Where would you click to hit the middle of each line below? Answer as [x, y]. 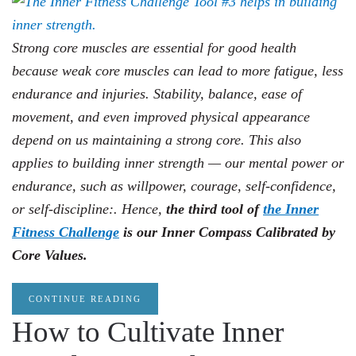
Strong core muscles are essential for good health [154, 48]
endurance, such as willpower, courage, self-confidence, [174, 186]
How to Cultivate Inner [148, 332]
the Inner [291, 209]
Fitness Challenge [66, 232]
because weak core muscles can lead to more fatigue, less [178, 71]
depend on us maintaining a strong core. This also [157, 140]
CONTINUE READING [85, 299]
